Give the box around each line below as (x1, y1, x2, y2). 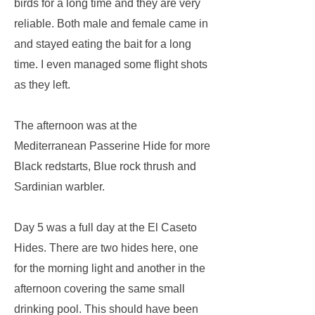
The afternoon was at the (14, 120, 137, 131)
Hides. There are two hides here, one (14, 242, 198, 254)
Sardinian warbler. (14, 181, 105, 193)
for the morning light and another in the (14, 262, 205, 274)
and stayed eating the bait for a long (14, 38, 191, 50)
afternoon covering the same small (14, 283, 185, 295)
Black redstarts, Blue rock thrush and (14, 160, 196, 172)
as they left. (14, 79, 70, 91)
